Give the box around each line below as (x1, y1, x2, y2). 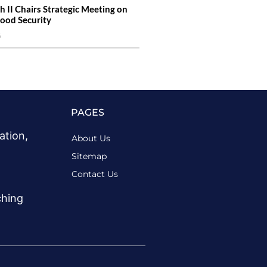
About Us (71, 132, 110, 144)
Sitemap (71, 150, 107, 162)
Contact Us (71, 168, 118, 179)
